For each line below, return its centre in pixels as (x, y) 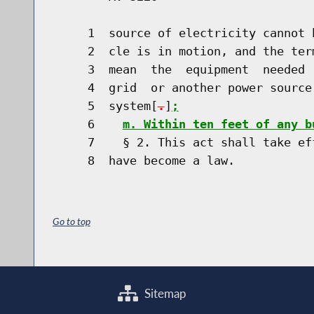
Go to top (71, 221)
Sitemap (164, 294)
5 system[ (105, 105)
